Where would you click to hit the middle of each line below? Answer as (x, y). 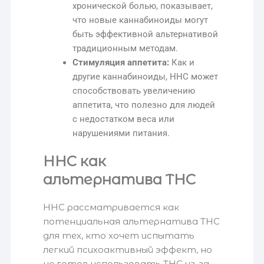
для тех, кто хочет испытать (119, 236)
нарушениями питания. (121, 133)
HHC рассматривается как (111, 207)
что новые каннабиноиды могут (141, 20)
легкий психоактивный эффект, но (128, 250)
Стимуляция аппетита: (121, 63)
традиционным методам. (126, 49)
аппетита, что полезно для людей (144, 105)
